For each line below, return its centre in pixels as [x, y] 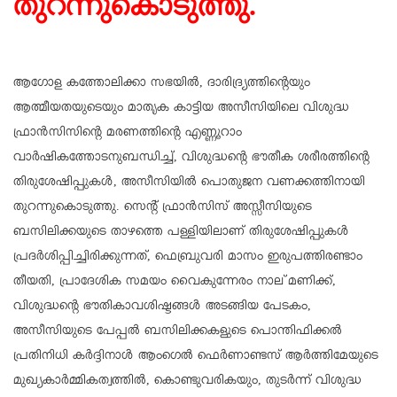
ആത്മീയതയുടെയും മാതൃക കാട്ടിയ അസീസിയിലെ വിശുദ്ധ [181, 109]
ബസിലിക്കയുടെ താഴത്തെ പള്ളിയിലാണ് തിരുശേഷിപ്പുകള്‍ [181, 234]
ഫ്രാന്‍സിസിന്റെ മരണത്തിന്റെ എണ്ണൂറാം [128, 134]
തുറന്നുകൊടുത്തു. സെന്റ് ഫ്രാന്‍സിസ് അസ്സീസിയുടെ [163, 209]
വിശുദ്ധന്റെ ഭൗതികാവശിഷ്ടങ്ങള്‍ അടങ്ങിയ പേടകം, [162, 308]
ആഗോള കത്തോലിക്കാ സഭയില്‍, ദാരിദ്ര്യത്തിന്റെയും [162, 85]
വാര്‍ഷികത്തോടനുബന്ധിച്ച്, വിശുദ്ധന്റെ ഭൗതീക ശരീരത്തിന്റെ [191, 159]
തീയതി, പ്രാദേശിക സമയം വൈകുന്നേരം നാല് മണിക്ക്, [175, 283]
